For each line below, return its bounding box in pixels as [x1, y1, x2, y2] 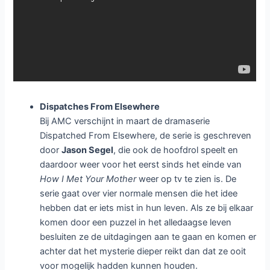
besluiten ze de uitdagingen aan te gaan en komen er [40, 231, 257, 242]
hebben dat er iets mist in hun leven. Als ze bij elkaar [40, 202, 254, 213]
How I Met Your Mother [40, 173, 137, 184]
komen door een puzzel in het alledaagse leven [40, 216, 232, 228]
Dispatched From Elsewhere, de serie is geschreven [40, 130, 252, 141]
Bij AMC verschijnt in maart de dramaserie [40, 115, 210, 127]
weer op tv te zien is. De [136, 173, 237, 184]
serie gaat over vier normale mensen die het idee [40, 187, 238, 199]
